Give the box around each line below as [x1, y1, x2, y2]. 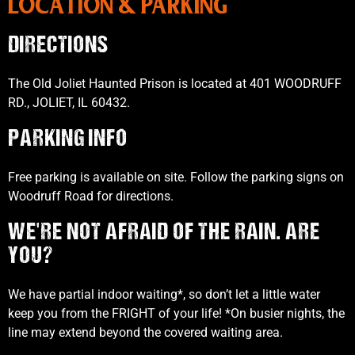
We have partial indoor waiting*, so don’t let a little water [8, 287, 320, 302]
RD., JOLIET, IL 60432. [8, 95, 130, 110]
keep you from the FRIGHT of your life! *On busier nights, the [8, 306, 345, 321]
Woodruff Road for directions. [8, 189, 174, 204]
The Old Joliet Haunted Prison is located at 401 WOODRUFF [8, 76, 342, 91]
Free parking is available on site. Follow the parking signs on [8, 170, 344, 185]
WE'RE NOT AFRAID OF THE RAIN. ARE [8, 221, 320, 246]
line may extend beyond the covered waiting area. [8, 325, 283, 340]
